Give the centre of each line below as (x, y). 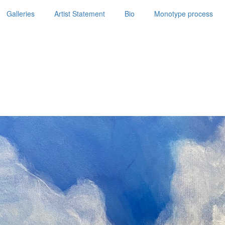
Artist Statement (80, 14)
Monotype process (184, 14)
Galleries (21, 14)
